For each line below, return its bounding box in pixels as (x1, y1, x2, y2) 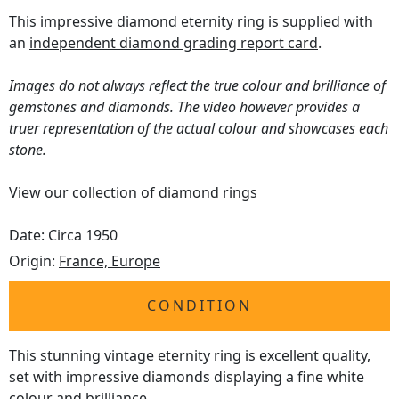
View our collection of (9, 183, 159, 203)
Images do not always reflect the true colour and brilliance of (9, 76, 386, 96)
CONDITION (147, 296, 252, 316)
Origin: (9, 251, 59, 272)
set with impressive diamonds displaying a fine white (9, 367, 364, 387)
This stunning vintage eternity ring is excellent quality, (9, 346, 370, 366)
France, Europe (59, 251, 160, 272)
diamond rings (159, 183, 257, 203)
